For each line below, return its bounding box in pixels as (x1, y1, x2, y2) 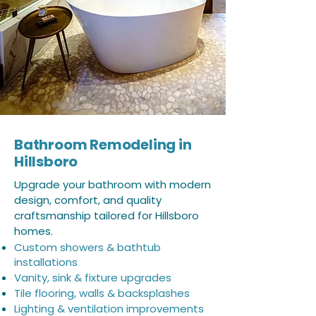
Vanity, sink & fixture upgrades (14, 270, 171, 285)
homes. (14, 224, 53, 238)
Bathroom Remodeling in (14, 135, 192, 154)
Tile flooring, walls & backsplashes (14, 286, 190, 300)
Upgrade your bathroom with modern (14, 177, 211, 192)
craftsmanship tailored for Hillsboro (14, 208, 199, 223)
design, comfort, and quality (14, 193, 162, 207)
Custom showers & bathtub (14, 240, 161, 255)
